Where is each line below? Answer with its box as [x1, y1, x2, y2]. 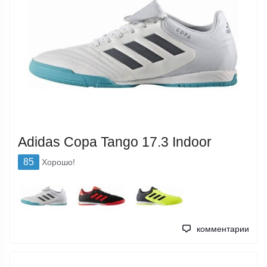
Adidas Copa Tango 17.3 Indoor [18, 134, 212, 150]
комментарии [196, 224, 249, 234]
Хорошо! [42, 157, 76, 167]
